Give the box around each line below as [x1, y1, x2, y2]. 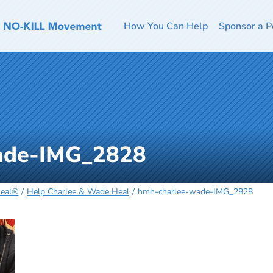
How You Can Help [124, 19, 208, 33]
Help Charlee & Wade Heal [27, 186, 130, 197]
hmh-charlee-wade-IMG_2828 [137, 186, 253, 197]
